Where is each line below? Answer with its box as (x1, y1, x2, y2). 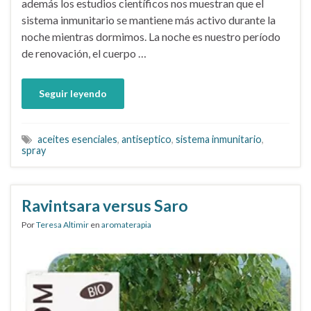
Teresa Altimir (36, 219, 89, 230)
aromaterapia (101, 219, 151, 230)
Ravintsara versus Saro (22, 195, 188, 215)
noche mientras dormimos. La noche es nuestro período (22, 29, 280, 43)
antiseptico (121, 133, 171, 145)
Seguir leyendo (39, 87, 107, 99)
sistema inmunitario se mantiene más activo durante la (22, 12, 276, 26)
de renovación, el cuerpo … (22, 46, 146, 60)
